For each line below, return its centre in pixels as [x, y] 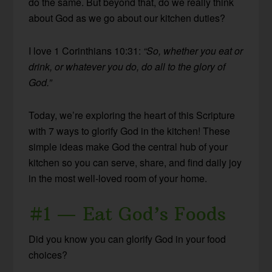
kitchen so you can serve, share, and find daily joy [135, 163]
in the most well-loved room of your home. [118, 178]
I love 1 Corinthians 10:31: [86, 51]
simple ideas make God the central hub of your [128, 147]
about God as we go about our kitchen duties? [127, 18]
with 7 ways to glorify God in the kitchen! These [130, 131]
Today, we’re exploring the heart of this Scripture [132, 115]
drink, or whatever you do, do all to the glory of [127, 67]
